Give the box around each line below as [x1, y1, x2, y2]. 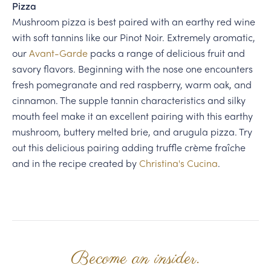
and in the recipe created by [11, 156, 139, 171]
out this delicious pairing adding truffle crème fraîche [11, 140, 246, 155]
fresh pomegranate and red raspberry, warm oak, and [11, 77, 252, 92]
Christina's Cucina [139, 156, 218, 171]
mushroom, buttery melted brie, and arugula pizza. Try [11, 125, 252, 139]
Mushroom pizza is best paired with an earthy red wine [11, 15, 255, 29]
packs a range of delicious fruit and [87, 46, 245, 60]
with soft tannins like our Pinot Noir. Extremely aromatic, [11, 30, 255, 45]
